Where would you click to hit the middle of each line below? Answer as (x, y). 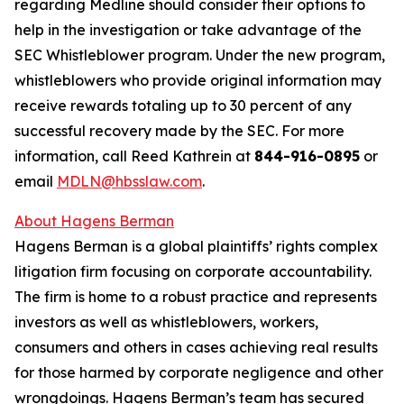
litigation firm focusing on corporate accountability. (193, 271)
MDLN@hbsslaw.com (129, 181)
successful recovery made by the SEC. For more (179, 131)
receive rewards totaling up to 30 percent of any (183, 106)
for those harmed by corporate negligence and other (199, 372)
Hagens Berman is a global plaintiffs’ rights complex (196, 246)
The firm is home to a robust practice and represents (196, 297)
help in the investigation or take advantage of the (188, 30)
